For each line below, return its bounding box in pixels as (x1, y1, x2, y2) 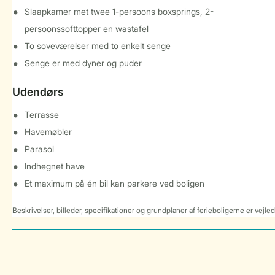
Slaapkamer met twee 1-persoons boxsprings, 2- (25, 6, 214, 17)
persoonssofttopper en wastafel (25, 23, 149, 34)
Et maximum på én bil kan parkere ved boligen (25, 178, 204, 188)
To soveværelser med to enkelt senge (25, 41, 171, 51)
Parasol (25, 144, 54, 154)
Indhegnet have (25, 161, 85, 171)
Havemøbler (25, 126, 72, 137)
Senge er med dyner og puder (25, 58, 142, 68)
